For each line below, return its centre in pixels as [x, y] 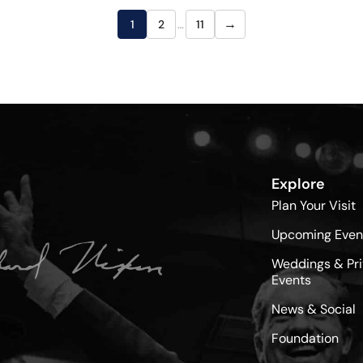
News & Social [313, 310]
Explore [298, 184]
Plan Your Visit [313, 206]
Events [291, 280]
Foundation [305, 339]
